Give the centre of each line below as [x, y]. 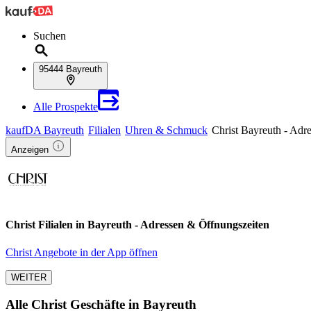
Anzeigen [30, 150]
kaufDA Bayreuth [45, 130]
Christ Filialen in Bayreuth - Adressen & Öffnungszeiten [137, 225]
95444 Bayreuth [70, 69]
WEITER [29, 277]
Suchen [50, 36]
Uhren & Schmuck [166, 130]
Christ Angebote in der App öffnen [82, 252]
